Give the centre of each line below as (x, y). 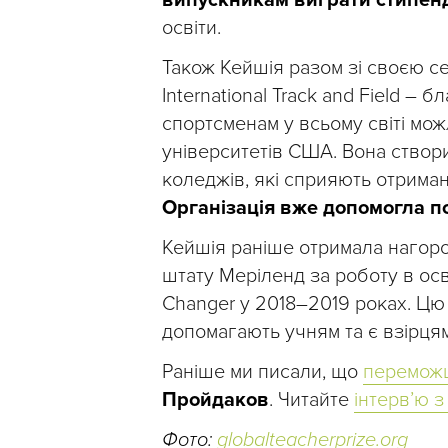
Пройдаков (215, 399)
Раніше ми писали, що (262, 371)
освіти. (191, 27)
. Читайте (311, 399)
